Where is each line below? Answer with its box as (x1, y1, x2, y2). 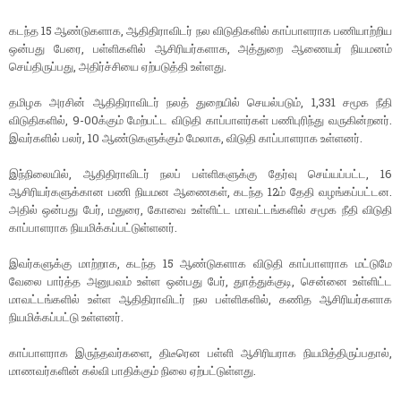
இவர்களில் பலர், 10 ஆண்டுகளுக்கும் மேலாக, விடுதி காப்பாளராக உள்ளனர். (9, 130, 363, 147)
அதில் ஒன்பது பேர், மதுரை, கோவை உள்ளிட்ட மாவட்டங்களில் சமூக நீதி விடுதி (9, 201, 392, 218)
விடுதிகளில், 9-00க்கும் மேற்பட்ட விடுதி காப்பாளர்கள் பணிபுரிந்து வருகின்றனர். (9, 112, 392, 129)
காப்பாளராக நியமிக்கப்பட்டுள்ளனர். (9, 219, 177, 236)
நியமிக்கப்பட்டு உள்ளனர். (9, 309, 124, 326)
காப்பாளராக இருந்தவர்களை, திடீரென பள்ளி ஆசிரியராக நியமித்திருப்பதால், (9, 345, 392, 362)
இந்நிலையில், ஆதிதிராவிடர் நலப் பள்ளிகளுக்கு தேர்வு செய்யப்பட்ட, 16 (9, 166, 392, 183)
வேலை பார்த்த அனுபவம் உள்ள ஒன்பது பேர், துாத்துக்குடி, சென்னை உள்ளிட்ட (9, 273, 392, 290)
